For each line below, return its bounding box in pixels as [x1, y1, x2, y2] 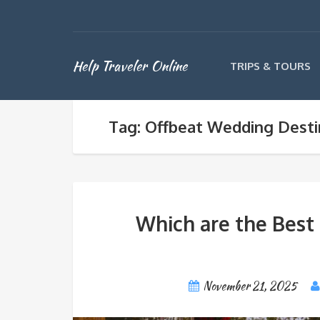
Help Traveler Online [73, 56, 187, 76]
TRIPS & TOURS [230, 59, 311, 73]
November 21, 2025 [203, 278, 298, 294]
